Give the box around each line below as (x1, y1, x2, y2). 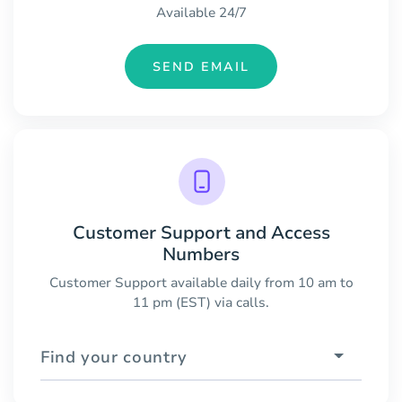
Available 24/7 (155, 4, 247, 22)
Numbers (162, 241, 240, 267)
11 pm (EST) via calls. (133, 293, 269, 311)
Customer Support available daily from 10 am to (48, 273, 354, 292)
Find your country (40, 345, 188, 368)
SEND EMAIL (153, 57, 249, 75)
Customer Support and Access (72, 220, 330, 245)
